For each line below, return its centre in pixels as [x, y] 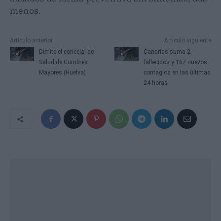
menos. [25, 11]
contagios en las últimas [177, 73]
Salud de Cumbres [63, 62]
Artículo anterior [31, 40]
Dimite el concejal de [66, 52]
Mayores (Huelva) [62, 73]
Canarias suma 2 [167, 52]
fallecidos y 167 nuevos [176, 62]
